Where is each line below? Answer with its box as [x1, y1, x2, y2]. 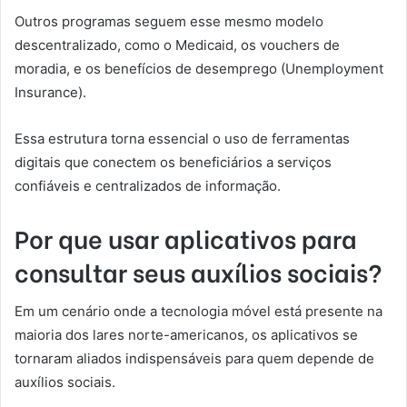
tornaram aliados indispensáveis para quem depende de [15, 350, 374, 368]
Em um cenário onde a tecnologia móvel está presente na [15, 303, 382, 321]
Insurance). [15, 83, 86, 101]
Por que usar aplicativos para [15, 219, 357, 255]
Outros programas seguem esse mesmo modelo [15, 12, 323, 30]
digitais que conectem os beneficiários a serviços [15, 153, 332, 171]
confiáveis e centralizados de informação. [15, 176, 281, 194]
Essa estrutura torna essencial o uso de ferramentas [15, 129, 350, 147]
